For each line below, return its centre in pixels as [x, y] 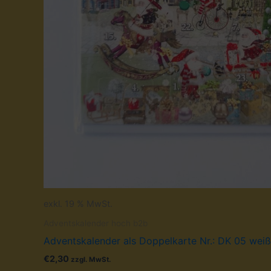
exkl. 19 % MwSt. [78, 203]
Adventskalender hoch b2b [96, 224]
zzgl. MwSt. [91, 259]
